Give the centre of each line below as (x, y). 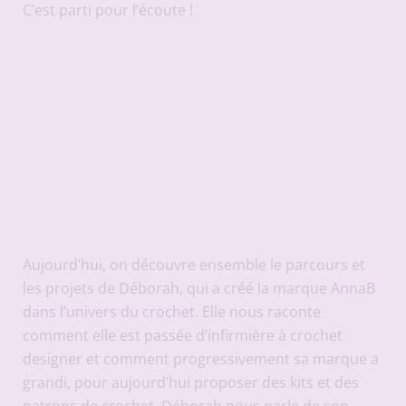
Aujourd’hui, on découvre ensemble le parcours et (193, 264)
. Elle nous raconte (257, 311)
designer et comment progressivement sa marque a (200, 358)
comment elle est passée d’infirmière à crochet (182, 335)
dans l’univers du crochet (108, 311)
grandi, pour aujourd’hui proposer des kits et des (190, 382)
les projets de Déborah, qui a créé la (147, 288)
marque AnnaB (324, 288)
